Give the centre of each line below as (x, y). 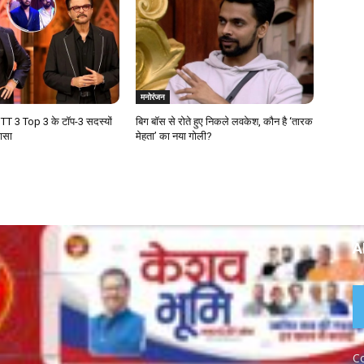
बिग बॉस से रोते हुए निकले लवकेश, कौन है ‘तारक (225, 122)
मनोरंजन (153, 97)
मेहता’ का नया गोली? (174, 136)
